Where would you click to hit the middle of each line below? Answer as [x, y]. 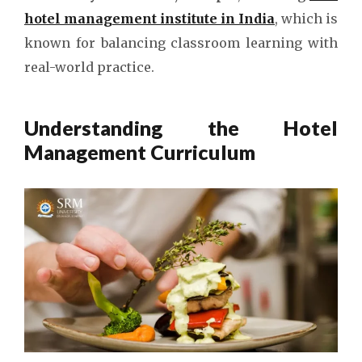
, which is [306, 18]
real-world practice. [91, 67]
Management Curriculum [140, 152]
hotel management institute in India [149, 18]
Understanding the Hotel [181, 127]
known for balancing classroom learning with [181, 42]
